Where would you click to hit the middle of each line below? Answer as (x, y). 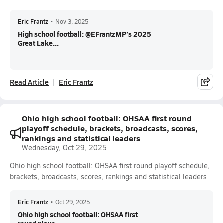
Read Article (29, 82)
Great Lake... (38, 43)
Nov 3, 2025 (72, 21)
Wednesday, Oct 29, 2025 (64, 148)
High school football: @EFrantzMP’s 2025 (85, 34)
